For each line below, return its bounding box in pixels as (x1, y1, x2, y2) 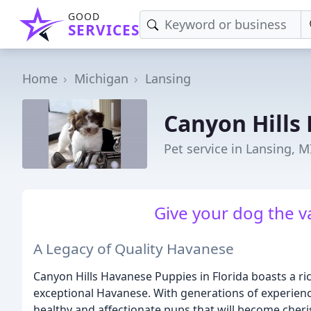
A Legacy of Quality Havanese (33, 238, 234, 258)
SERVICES (68, 20, 140, 40)
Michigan (74, 70, 128, 87)
